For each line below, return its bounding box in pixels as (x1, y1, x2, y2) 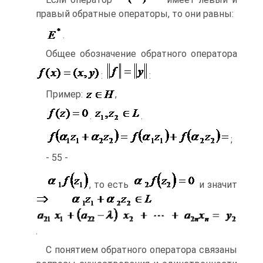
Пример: (46, 88, 85, 100)
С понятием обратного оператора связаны (46, 244, 237, 256)
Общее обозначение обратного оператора (46, 48, 237, 59)
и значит (195, 179, 238, 191)
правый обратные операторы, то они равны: (36, 8, 234, 20)
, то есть (89, 179, 132, 191)
